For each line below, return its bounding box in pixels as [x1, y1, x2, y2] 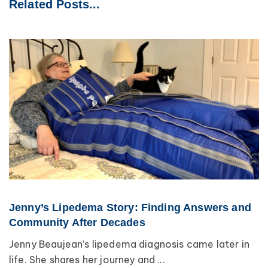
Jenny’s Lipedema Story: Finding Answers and [9, 202, 251, 214]
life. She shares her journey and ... [9, 254, 165, 266]
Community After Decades [9, 217, 145, 229]
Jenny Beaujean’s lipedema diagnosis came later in [9, 238, 249, 251]
